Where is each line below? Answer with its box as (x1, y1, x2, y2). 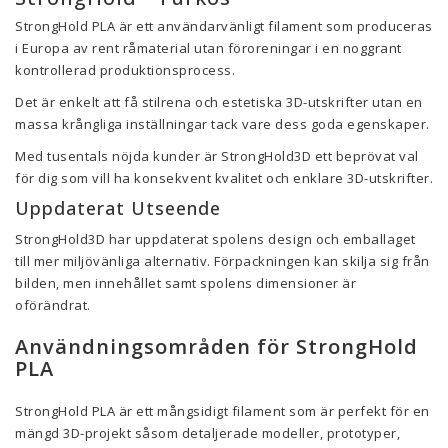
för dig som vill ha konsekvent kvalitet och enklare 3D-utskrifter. (15, 169, 433, 187)
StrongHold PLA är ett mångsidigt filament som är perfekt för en (15, 402, 430, 420)
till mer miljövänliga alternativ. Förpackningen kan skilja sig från (15, 252, 430, 270)
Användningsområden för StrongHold (15, 333, 418, 360)
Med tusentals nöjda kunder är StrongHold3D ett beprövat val (15, 147, 419, 165)
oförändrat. (15, 296, 91, 314)
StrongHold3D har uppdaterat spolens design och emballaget (15, 230, 416, 248)
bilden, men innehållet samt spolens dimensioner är (15, 274, 356, 292)
